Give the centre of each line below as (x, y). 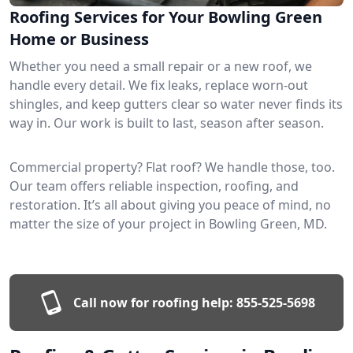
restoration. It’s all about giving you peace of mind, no (170, 204)
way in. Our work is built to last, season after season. (167, 123)
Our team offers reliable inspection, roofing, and (154, 186)
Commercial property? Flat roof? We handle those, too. (172, 167)
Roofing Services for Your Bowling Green (166, 17)
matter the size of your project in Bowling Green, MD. (168, 223)
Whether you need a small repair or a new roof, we (161, 66)
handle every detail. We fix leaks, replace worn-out (159, 85)
